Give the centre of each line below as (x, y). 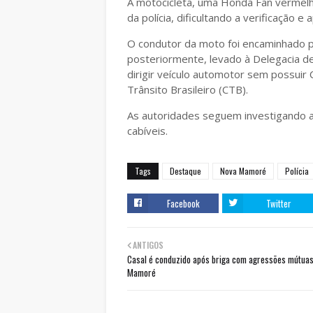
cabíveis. (147, 131)
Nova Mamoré (243, 171)
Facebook (183, 204)
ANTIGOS (148, 245)
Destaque (185, 171)
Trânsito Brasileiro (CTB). (188, 90)
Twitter (278, 204)
